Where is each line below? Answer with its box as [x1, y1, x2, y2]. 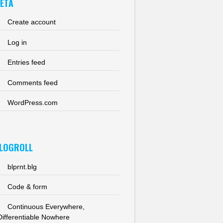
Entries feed [7, 58, 45, 67]
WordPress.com [7, 98, 58, 107]
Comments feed [7, 78, 58, 87]
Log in [7, 38, 27, 46]
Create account [7, 18, 56, 26]
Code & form [7, 183, 47, 191]
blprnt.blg [7, 162, 37, 171]
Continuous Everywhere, [7, 203, 85, 211]
